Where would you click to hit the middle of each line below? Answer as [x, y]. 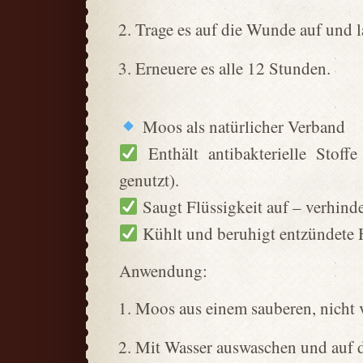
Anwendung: [163, 271]
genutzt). [149, 180]
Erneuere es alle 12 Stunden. [233, 68]
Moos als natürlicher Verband [241, 126]
